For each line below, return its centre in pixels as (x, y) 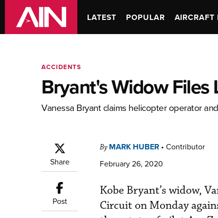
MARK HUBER (134, 147)
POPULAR (145, 17)
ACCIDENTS (61, 67)
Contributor (185, 146)
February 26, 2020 (131, 163)
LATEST (102, 17)
